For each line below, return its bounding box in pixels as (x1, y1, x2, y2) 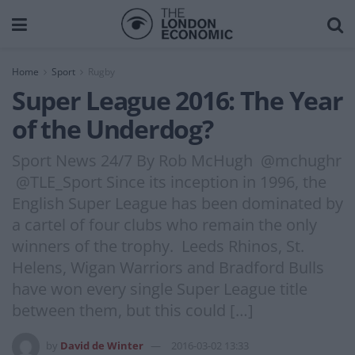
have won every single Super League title (12, 277, 307, 300)
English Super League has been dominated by (12, 192, 343, 214)
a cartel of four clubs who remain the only (12, 213, 317, 235)
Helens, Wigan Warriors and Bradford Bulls (12, 256, 324, 278)
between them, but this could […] (12, 299, 254, 321)
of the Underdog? (12, 112, 213, 146)
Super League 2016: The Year (12, 83, 343, 117)
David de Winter (60, 338, 143, 353)
